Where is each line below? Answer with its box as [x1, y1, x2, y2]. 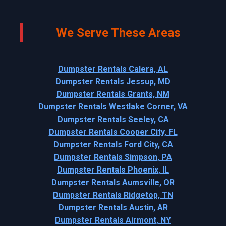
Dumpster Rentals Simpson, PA [54, 152, 172, 162]
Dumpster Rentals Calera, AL [58, 64, 168, 74]
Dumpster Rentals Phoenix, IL [57, 164, 169, 175]
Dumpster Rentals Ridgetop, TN [53, 190, 173, 200]
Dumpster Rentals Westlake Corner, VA [38, 101, 188, 111]
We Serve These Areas [55, 25, 181, 40]
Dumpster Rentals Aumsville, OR [51, 177, 175, 187]
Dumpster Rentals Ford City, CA [53, 139, 173, 149]
